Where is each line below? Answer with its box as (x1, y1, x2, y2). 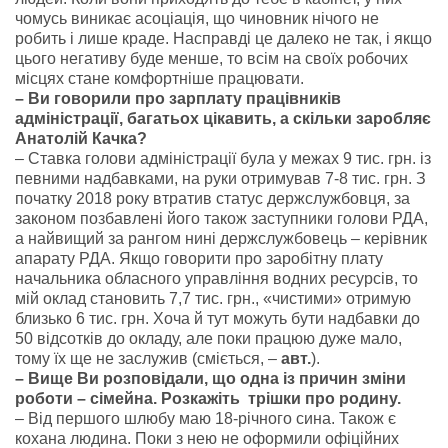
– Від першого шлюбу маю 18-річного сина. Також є (15, 410, 396, 427)
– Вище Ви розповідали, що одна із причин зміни (15, 370, 406, 387)
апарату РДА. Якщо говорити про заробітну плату (15, 250, 383, 267)
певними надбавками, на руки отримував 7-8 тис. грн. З (15, 170, 426, 187)
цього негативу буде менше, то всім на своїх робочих (15, 50, 408, 67)
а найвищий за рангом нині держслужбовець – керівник (15, 230, 427, 247)
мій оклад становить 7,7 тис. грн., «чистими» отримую (15, 290, 411, 307)
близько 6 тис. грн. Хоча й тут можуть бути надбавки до (15, 310, 420, 327)
